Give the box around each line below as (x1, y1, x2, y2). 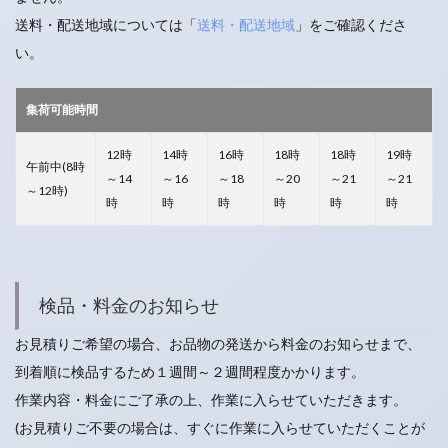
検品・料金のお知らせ (39, 294, 219, 316)
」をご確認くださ (295, 16, 407, 33)
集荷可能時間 (26, 102, 98, 117)
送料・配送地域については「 (15, 16, 197, 33)
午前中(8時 (26, 159, 85, 174)
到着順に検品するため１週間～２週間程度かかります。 (15, 363, 365, 380)
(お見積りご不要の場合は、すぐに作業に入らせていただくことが (15, 419, 425, 436)
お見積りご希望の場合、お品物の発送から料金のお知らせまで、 (15, 335, 421, 352)
